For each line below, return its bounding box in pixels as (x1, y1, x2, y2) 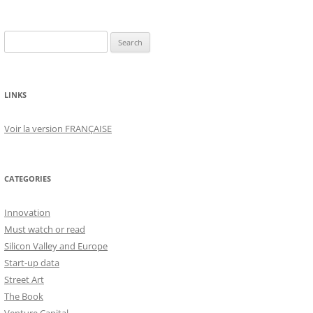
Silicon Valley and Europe (4, 240, 108, 253)
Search (3, 32, 31, 45)
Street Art (4, 273, 44, 286)
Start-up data (4, 256, 59, 270)
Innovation (4, 206, 50, 219)
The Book (4, 290, 43, 303)
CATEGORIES (4, 173, 51, 184)
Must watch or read (4, 223, 85, 236)
